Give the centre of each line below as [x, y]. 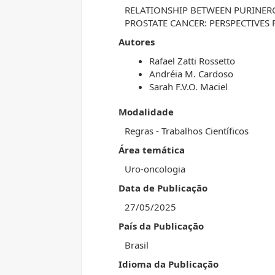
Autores [137, 41]
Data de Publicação [163, 188]
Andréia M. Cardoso [191, 73]
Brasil [137, 245]
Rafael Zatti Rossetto [192, 60]
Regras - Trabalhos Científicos [187, 130]
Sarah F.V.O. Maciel [188, 86]
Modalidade [146, 111]
